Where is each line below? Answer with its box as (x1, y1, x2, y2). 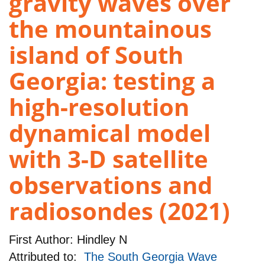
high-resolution (9, 91, 189, 124)
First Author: (9, 232, 73, 246)
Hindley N (73, 232, 127, 246)
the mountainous (9, 12, 212, 46)
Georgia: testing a (9, 64, 215, 98)
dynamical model (9, 117, 211, 150)
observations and (9, 169, 212, 202)
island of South (9, 38, 183, 72)
